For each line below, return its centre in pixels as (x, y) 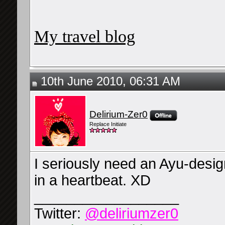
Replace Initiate (108, 124)
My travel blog (85, 36)
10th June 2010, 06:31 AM (109, 81)
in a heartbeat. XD (92, 180)
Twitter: (60, 213)
